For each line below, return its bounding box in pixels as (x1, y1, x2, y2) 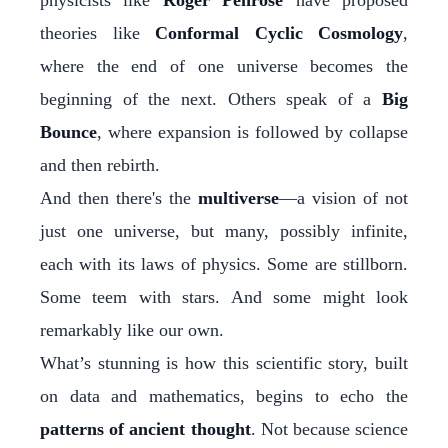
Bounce (40, 122, 97, 142)
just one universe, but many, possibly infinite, (40, 221, 408, 241)
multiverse (198, 188, 279, 208)
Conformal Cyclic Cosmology (155, 23, 403, 43)
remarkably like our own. (40, 320, 224, 340)
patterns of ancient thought (40, 419, 251, 439)
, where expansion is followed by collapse (97, 122, 408, 142)
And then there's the (40, 188, 198, 208)
